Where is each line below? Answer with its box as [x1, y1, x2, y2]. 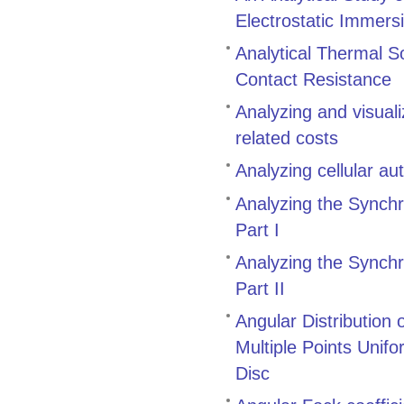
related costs [235, 127, 338, 149]
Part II [235, 277, 285, 298]
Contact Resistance [235, 69, 391, 90]
